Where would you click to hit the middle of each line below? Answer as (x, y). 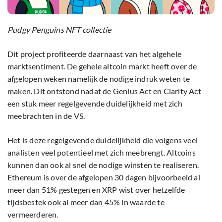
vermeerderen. (34, 214)
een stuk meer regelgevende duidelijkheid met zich (95, 103)
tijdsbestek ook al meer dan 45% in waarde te (86, 202)
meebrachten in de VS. (47, 115)
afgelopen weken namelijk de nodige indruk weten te (99, 78)
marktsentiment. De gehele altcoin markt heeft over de (102, 66)
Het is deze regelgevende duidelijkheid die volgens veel (103, 140)
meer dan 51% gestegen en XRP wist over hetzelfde (96, 189)
